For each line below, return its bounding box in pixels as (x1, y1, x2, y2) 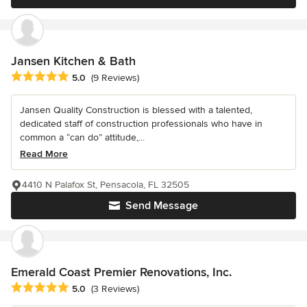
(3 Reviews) (91, 283, 139, 295)
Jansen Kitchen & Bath (11, 53, 136, 69)
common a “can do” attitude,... (20, 131, 145, 143)
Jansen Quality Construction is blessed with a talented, (20, 103, 252, 116)
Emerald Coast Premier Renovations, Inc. (11, 264, 232, 280)
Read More (20, 147, 68, 160)
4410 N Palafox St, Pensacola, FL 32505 (22, 178, 189, 191)
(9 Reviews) (91, 71, 139, 84)
